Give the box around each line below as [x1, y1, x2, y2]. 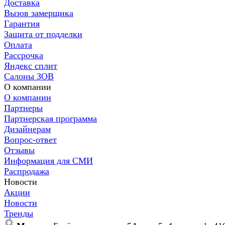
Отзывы [4, 145, 35, 155]
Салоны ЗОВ [4, 71, 54, 81]
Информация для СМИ [4, 156, 93, 166]
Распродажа [4, 166, 49, 176]
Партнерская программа [4, 114, 97, 124]
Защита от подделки [4, 29, 82, 39]
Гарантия [4, 19, 40, 29]
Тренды [4, 208, 33, 218]
